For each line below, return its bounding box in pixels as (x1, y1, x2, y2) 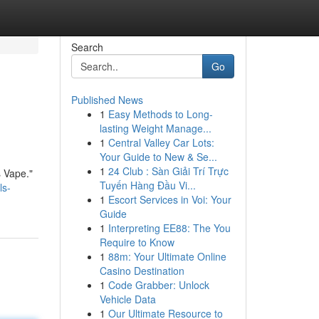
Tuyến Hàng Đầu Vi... (99, 178, 196, 192)
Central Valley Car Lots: (108, 135, 214, 150)
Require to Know (99, 235, 174, 249)
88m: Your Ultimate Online (108, 249, 226, 263)
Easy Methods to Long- (108, 107, 213, 121)
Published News (70, 93, 143, 107)
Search (70, 40, 103, 54)
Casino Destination (99, 263, 184, 278)
